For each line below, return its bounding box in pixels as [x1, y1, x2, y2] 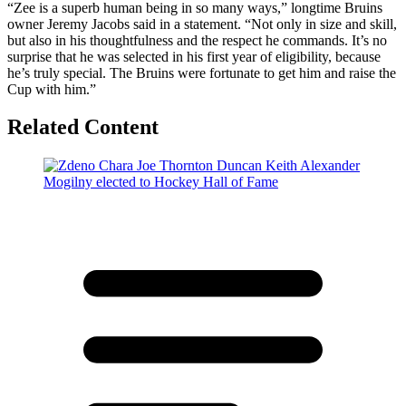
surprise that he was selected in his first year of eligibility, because [7, 48, 381, 64]
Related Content [7, 115, 159, 140]
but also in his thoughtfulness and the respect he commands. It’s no [7, 32, 387, 48]
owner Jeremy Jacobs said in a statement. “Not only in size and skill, [7, 15, 397, 32]
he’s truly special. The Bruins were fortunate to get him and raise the [7, 64, 396, 81]
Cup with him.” [7, 81, 96, 97]
